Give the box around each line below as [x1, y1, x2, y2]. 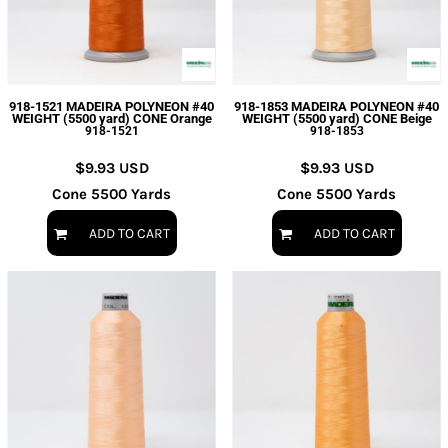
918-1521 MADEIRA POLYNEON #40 [9, 99, 214, 114]
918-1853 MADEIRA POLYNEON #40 [234, 99, 439, 114]
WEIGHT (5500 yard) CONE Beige [241, 111, 432, 126]
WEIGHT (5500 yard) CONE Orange [11, 111, 212, 126]
